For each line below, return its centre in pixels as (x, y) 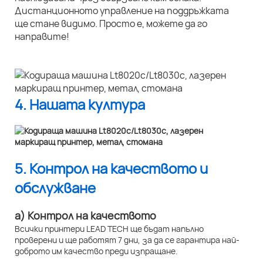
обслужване (55, 188)
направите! (42, 37)
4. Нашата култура (80, 104)
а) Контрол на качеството (85, 216)
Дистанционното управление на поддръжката (122, 11)
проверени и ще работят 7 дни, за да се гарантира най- (127, 240)
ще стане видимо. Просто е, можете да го (111, 24)
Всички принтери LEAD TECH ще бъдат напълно (109, 229)
